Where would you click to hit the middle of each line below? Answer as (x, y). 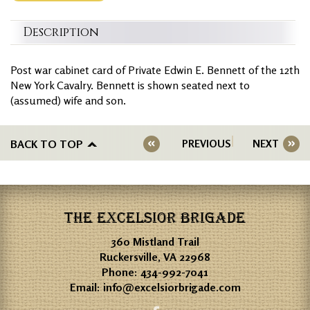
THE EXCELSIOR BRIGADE (155, 218)
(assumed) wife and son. (68, 100)
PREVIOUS (206, 143)
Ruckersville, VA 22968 (155, 256)
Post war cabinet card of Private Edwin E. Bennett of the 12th (155, 70)
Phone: (121, 272)
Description (61, 32)
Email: (86, 287)
